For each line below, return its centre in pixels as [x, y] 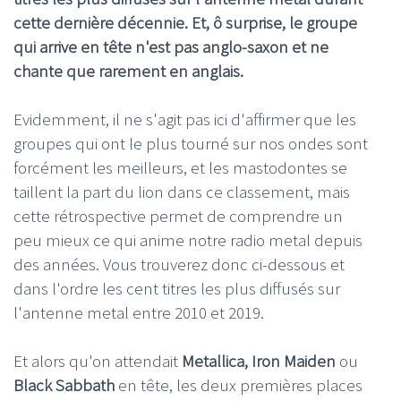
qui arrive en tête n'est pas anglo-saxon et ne [171, 47]
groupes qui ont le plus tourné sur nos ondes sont [191, 143]
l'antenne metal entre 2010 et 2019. [139, 312]
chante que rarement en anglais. [128, 71]
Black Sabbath [64, 384]
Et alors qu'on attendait [98, 360]
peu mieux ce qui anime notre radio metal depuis [188, 239]
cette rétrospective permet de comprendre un [178, 215]
